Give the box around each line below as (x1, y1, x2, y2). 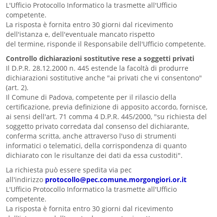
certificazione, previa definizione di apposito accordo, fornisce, (6, 102, 207, 111)
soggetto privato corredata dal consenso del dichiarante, (6, 122, 189, 131)
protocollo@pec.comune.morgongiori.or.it (45, 175, 186, 184)
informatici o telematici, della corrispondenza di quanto (6, 141, 186, 150)
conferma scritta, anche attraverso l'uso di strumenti (6, 131, 176, 140)
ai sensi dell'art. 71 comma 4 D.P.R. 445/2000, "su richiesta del (6, 112, 207, 121)
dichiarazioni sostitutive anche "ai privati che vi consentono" (6, 73, 202, 82)
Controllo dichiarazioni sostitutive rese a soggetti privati (6, 54, 194, 63)
